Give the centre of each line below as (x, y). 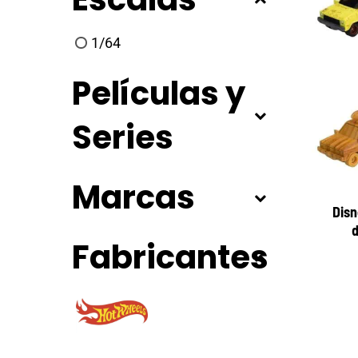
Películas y (159, 93)
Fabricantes (170, 257)
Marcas (133, 197)
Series (123, 137)
